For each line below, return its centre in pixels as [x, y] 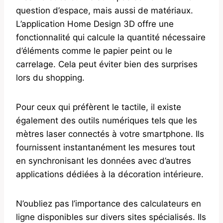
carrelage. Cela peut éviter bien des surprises [107, 64]
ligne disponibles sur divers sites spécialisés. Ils [111, 217]
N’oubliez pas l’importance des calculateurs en [109, 203]
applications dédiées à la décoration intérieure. [110, 174]
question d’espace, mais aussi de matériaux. [105, 10]
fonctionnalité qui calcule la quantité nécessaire [111, 37]
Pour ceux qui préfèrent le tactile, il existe [99, 107]
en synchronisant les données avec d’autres [104, 161]
